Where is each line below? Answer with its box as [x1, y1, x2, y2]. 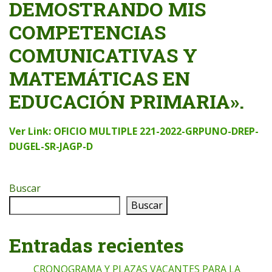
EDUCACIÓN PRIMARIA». [9, 87, 244, 114]
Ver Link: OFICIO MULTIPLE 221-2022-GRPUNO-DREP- [9, 124, 259, 138]
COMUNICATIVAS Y [9, 41, 197, 68]
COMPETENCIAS [9, 18, 166, 45]
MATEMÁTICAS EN [9, 64, 190, 91]
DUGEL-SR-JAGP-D [9, 139, 93, 153]
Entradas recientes [9, 232, 184, 259]
